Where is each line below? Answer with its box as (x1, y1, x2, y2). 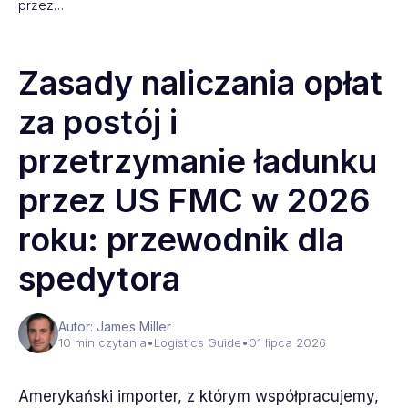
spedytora (18, 259, 180, 299)
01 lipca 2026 (249, 335, 326, 350)
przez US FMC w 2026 (18, 180, 370, 220)
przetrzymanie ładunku (18, 141, 377, 181)
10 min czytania (58, 335, 147, 350)
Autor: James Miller (58, 319, 171, 334)
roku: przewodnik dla (18, 219, 344, 260)
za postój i (18, 102, 178, 142)
